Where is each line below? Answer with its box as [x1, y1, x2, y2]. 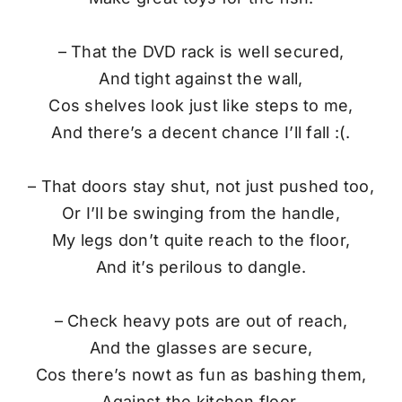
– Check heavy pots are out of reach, [54, 310, 348, 330]
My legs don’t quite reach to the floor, [51, 230, 351, 249]
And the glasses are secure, [89, 337, 313, 357]
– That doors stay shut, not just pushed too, [28, 176, 374, 196]
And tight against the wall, [99, 68, 303, 88]
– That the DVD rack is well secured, [57, 41, 345, 61]
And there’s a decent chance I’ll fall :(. [51, 122, 351, 142]
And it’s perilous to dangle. [95, 257, 307, 276]
